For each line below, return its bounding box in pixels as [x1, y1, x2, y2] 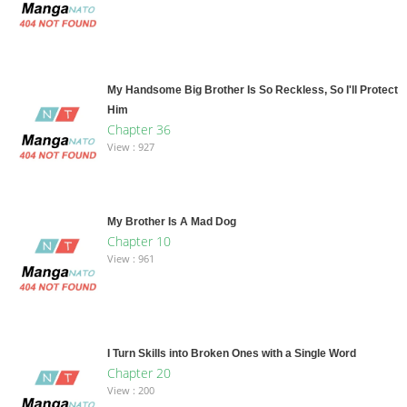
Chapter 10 [106, 232, 171, 250]
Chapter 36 [106, 120, 171, 138]
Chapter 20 [106, 363, 171, 382]
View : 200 [106, 382, 154, 397]
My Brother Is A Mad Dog [106, 214, 236, 228]
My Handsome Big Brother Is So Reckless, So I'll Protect [106, 83, 398, 96]
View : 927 [106, 139, 154, 154]
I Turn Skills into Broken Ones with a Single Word [106, 346, 356, 360]
